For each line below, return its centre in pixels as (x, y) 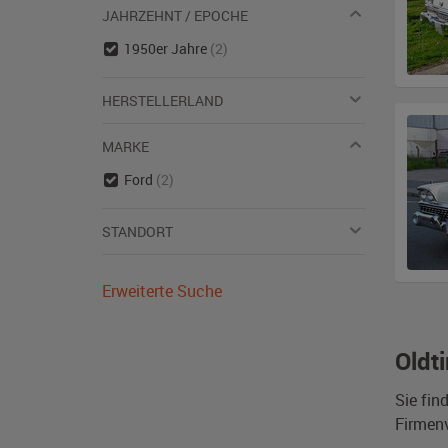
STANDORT (137, 231)
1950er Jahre (166, 48)
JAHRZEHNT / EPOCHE (175, 15)
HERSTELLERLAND (162, 100)
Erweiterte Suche (162, 291)
